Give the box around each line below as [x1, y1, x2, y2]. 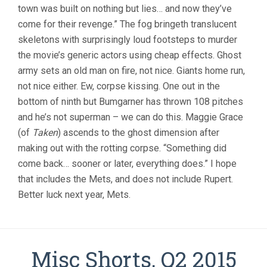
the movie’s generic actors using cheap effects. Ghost [18, 49, 241, 61]
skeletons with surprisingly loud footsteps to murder [18, 34, 237, 46]
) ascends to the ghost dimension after [58, 127, 219, 139]
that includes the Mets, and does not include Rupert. [18, 173, 233, 185]
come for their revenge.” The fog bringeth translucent [18, 18, 237, 30]
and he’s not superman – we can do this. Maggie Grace [18, 111, 243, 123]
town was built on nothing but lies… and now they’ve [18, 3, 232, 15]
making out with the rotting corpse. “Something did [18, 142, 226, 154]
